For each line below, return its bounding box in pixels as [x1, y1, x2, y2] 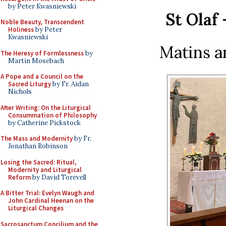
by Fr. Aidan [51, 80, 89, 88]
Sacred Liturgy [8, 80, 51, 88]
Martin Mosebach [8, 56, 64, 65]
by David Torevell [31, 173, 86, 182]
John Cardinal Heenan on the [8, 196, 94, 205]
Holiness [8, 25, 34, 34]
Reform [8, 173, 31, 182]
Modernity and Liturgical [8, 165, 82, 174]
